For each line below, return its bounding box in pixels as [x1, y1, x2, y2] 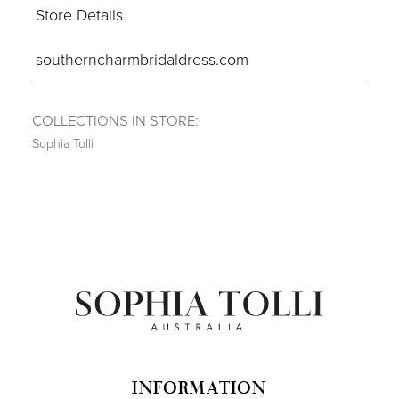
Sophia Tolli [31, 134, 94, 152]
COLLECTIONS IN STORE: [31, 110, 199, 131]
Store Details [35, 4, 123, 26]
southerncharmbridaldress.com [35, 47, 248, 69]
